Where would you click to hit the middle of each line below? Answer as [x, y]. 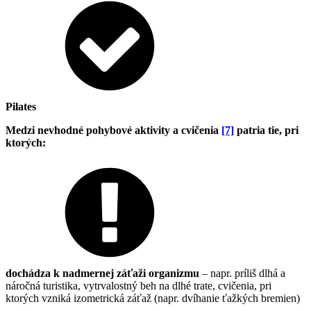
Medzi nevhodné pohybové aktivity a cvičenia [114, 131]
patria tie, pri [266, 131]
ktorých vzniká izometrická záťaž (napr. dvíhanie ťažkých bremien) [153, 299]
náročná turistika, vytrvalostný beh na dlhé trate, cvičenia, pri [138, 286]
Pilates [21, 107]
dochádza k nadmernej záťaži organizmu [102, 274]
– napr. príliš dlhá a [242, 274]
